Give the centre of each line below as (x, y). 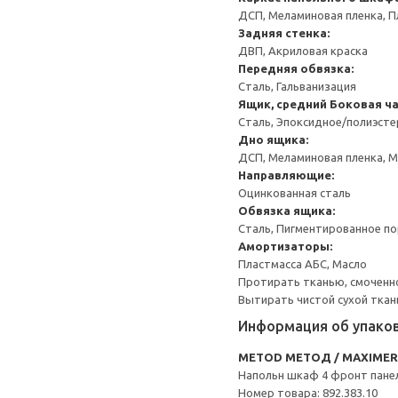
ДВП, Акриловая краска (303, 51)
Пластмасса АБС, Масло (302, 264)
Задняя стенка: (284, 33)
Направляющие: (286, 175)
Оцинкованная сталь (295, 193)
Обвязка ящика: (287, 211)
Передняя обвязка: (296, 68)
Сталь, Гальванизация (297, 86)
